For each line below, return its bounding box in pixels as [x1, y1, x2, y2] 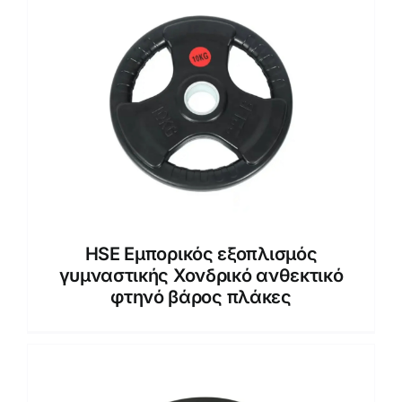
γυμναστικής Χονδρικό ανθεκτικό [58, 264, 344, 286]
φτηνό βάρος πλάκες [110, 285, 292, 308]
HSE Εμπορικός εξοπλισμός [84, 242, 318, 265]
